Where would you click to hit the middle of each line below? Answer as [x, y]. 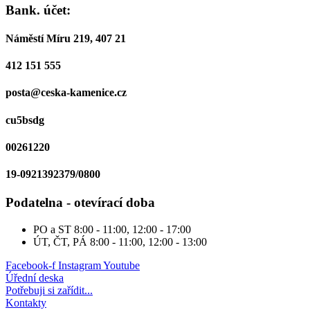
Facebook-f [30, 266]
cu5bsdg [25, 120]
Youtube [121, 266]
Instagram [80, 266]
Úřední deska [35, 278]
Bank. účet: [38, 10]
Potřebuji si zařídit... [49, 291]
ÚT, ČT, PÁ [62, 242]
